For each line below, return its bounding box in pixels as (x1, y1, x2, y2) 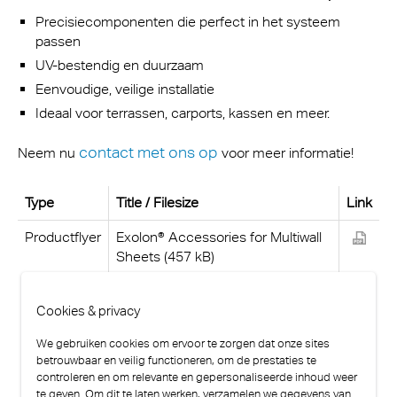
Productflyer (25, 229, 101, 245)
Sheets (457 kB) (116, 248, 214, 265)
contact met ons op (79, 142, 218, 161)
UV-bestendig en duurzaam (35, 56, 204, 74)
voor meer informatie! (222, 144, 354, 161)
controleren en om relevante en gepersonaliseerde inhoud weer (36, 370, 357, 385)
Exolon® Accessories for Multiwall (116, 229, 322, 245)
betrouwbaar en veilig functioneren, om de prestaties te (36, 354, 316, 368)
